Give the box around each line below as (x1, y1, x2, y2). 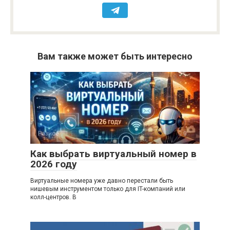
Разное (38, 130, 59, 137)
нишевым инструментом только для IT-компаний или (30, 185, 185, 193)
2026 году (30, 158, 77, 170)
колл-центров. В (30, 194, 76, 201)
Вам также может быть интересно (37, 51, 193, 62)
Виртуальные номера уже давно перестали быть (30, 177, 173, 184)
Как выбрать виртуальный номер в (30, 148, 197, 160)
